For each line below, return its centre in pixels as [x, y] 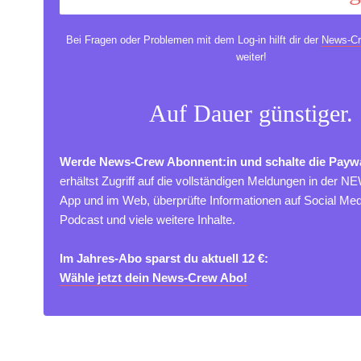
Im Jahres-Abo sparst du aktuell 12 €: [164, 259]
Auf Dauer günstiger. [251, 114]
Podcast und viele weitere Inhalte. [147, 220]
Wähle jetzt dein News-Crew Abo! [154, 278]
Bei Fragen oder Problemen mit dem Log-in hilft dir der [193, 39]
